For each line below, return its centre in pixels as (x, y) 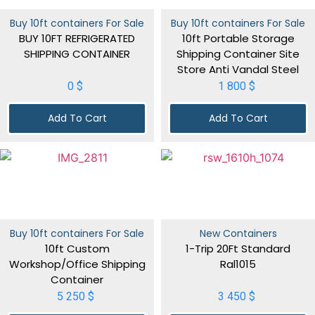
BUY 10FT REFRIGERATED (77, 38)
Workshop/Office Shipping (77, 264)
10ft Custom (77, 248)
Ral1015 (238, 264)
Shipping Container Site (238, 53)
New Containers (238, 233)
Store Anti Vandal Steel (238, 69)
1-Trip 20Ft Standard (238, 248)
